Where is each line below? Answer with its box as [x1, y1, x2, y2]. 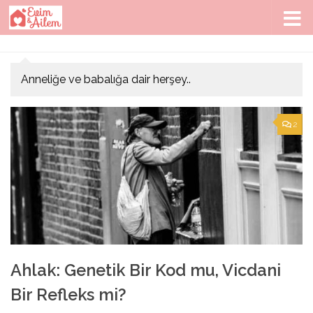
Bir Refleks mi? [10, 285, 126, 305]
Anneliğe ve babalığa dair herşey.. [21, 73, 191, 86]
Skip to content [19, 13, 103, 27]
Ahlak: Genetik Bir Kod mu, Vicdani [10, 261, 281, 281]
